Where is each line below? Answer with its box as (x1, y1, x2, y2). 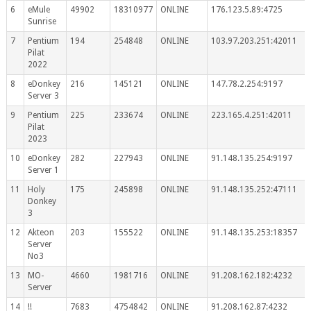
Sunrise (27, 16, 56, 26)
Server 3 (27, 90, 59, 101)
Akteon (27, 227, 54, 237)
